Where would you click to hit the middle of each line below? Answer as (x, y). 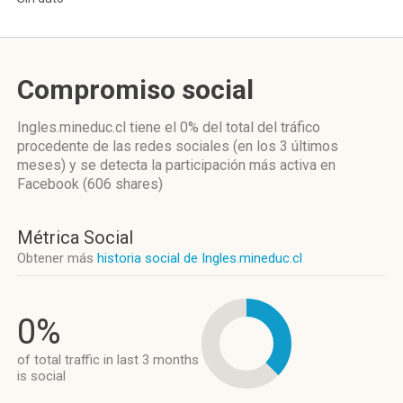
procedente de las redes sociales (125, 146)
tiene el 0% (164, 127)
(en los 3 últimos (286, 146)
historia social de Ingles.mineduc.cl (200, 258)
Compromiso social (135, 90)
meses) (41, 165)
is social (41, 376)
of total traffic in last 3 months (108, 360)
